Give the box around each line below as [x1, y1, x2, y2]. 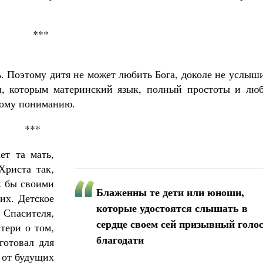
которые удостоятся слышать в [96, 200, 248, 215]
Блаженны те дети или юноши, [96, 184, 244, 200]
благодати [96, 232, 144, 247]
